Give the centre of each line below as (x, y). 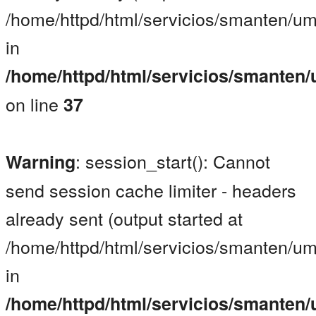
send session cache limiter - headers (151, 190)
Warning (41, 162)
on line (35, 104)
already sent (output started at (124, 218)
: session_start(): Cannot (173, 161)
